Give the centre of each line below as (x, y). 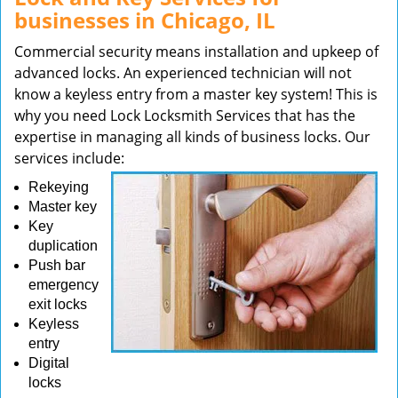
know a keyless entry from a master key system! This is (196, 94)
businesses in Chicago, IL (145, 20)
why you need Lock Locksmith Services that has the (185, 115)
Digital (49, 363)
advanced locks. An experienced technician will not (183, 73)
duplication (63, 246)
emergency (64, 285)
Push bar (57, 265)
